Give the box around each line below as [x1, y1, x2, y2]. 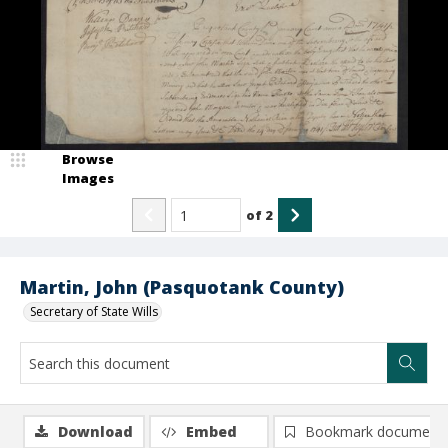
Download [58, 422, 133, 441]
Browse [62, 150, 114, 168]
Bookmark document [305, 422, 443, 441]
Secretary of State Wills [30, 303, 158, 320]
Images [62, 169, 114, 187]
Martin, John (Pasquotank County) [20, 275, 344, 299]
